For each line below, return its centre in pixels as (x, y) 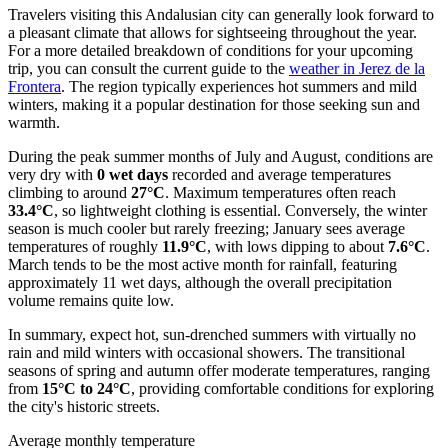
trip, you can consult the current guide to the (148, 68)
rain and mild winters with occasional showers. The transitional (206, 352)
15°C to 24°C (86, 388)
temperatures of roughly (85, 246)
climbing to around (69, 192)
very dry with (52, 174)
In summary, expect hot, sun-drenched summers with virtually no (212, 334)
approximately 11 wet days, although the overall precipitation (200, 282)
